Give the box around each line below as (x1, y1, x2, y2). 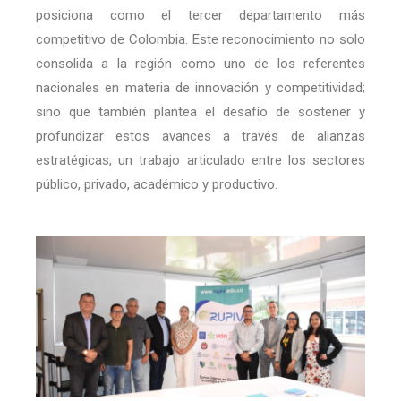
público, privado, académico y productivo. (36, 176, 277, 193)
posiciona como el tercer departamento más (36, 7, 365, 24)
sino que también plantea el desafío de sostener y (36, 104, 365, 121)
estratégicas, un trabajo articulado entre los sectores (36, 152, 365, 169)
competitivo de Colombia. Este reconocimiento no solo (36, 31, 365, 48)
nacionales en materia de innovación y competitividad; (36, 80, 365, 97)
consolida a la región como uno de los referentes (36, 55, 365, 73)
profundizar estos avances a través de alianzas (36, 128, 365, 145)
